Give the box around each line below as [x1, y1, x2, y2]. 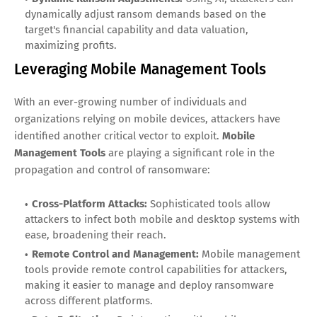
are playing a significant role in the [105, 146, 275, 159]
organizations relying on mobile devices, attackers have [14, 112, 280, 125]
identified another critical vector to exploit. [14, 129, 222, 142]
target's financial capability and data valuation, [25, 23, 248, 36]
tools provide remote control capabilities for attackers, [25, 263, 287, 276]
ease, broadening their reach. [25, 228, 166, 241]
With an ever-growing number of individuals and [14, 95, 247, 108]
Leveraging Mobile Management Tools [14, 59, 266, 79]
